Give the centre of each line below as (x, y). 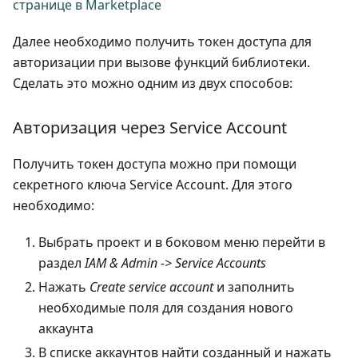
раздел (62, 263)
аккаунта (66, 329)
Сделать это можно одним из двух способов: (153, 84)
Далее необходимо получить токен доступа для (162, 42)
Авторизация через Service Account (150, 128)
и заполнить (254, 287)
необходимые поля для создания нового (166, 308)
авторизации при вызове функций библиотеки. (161, 63)
